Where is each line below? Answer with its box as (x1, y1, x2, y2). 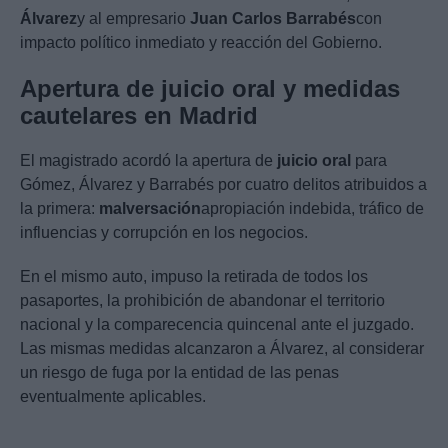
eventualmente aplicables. (20, 388, 206, 406)
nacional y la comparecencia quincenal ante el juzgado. (20, 316, 414, 334)
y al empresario (77, 10, 190, 28)
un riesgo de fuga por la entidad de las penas (20, 364, 339, 382)
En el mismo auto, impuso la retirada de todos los (20, 268, 368, 286)
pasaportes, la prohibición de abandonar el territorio (20, 292, 385, 310)
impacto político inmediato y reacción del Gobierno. (20, 34, 382, 52)
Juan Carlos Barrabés (190, 10, 356, 28)
